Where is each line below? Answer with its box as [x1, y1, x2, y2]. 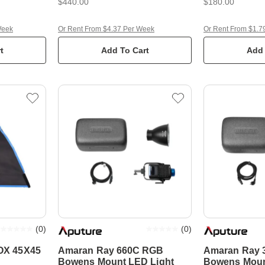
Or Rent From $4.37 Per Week [58, 25, 154, 33]
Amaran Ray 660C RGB [58, 245, 164, 256]
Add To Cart [101, 46, 149, 55]
